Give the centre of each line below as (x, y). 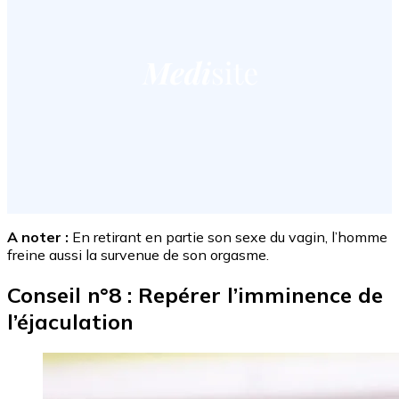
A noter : (38, 236)
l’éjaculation (70, 321)
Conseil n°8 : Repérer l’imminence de (195, 294)
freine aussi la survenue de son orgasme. (138, 254)
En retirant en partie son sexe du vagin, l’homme (228, 236)
